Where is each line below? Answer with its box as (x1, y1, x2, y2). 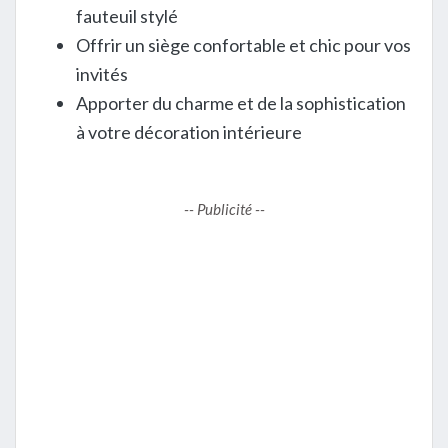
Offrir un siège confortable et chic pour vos (76, 34, 411, 57)
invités (76, 63, 128, 86)
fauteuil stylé (76, 5, 178, 28)
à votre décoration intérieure (76, 121, 302, 144)
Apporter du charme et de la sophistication (76, 92, 406, 115)
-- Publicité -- (183, 200, 265, 219)
